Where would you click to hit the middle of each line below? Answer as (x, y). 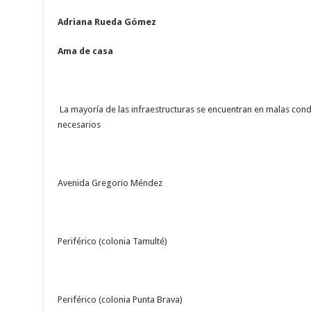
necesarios (79, 125)
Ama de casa (85, 51)
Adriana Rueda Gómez (107, 22)
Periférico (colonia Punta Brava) (120, 300)
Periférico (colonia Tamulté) (112, 242)
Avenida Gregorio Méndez (110, 183)
